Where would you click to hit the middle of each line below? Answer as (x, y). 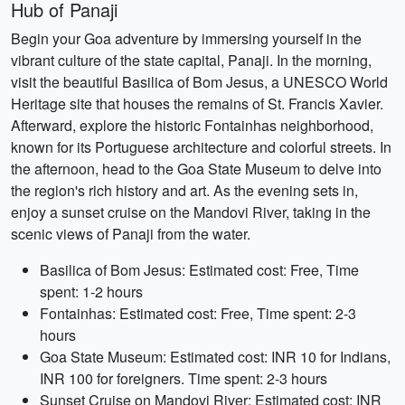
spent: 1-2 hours (91, 292)
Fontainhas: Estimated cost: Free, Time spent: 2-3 (198, 313)
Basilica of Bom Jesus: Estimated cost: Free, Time (199, 270)
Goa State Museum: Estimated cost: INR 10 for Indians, (215, 357)
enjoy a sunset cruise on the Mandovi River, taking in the (191, 212)
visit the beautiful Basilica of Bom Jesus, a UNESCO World (199, 82)
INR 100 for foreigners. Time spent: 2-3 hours (184, 378)
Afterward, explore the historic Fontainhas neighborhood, (192, 125)
